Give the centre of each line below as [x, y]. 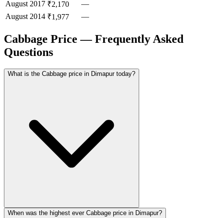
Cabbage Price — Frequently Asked [94, 39]
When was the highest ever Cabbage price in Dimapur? [85, 213]
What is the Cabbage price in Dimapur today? [72, 74]
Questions [28, 52]
